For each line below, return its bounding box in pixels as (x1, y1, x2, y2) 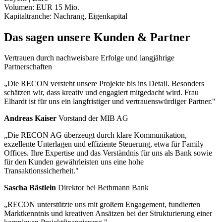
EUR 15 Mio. (36, 2, 79, 11)
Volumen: (4, 2, 34, 11)
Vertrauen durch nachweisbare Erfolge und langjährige (4, 54, 174, 62)
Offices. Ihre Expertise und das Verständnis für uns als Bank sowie (4, 149, 212, 158)
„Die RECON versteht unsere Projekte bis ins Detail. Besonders (4, 79, 204, 88)
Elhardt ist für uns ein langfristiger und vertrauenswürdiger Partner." (4, 97, 216, 106)
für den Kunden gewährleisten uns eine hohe (4, 158, 144, 166)
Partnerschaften (4, 62, 52, 71)
